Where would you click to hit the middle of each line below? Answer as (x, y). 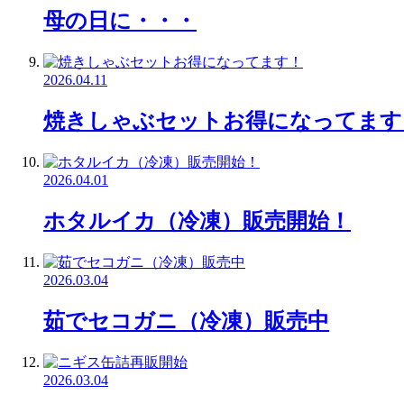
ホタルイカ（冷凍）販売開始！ (197, 221)
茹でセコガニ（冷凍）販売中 (186, 321)
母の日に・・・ (120, 21)
